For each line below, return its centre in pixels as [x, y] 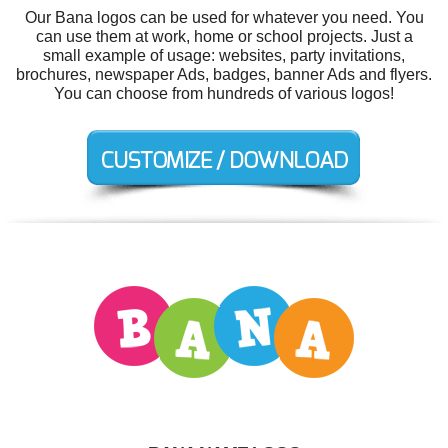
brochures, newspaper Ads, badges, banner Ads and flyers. [224, 74]
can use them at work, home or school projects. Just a [224, 36]
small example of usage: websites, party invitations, [224, 55]
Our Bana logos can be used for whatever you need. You [224, 17]
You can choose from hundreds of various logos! [224, 93]
